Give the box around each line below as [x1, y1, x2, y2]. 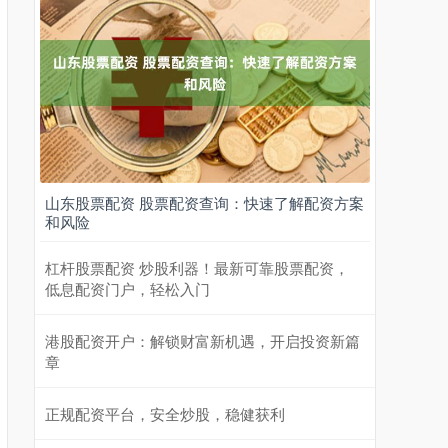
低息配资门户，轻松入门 [45, 278, 210, 299]
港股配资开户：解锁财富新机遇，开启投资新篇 [45, 330, 360, 351]
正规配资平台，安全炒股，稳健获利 [45, 403, 285, 424]
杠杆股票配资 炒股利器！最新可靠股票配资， [45, 257, 349, 278]
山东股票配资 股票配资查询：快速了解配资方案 [45, 192, 364, 213]
